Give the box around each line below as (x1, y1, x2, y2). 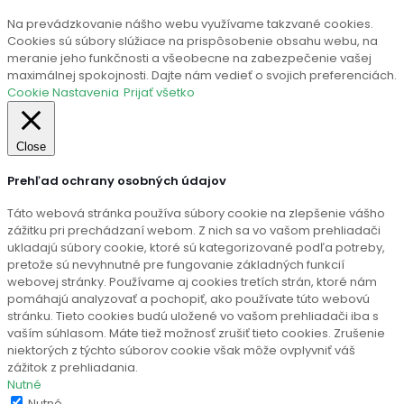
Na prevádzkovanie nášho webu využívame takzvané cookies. (7, 15, 373, 33)
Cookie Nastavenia (7, 84, 119, 102)
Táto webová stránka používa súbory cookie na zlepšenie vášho (7, 205, 385, 222)
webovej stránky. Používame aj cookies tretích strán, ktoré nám (7, 273, 377, 290)
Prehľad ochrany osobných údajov (7, 171, 226, 189)
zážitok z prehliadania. (7, 359, 138, 376)
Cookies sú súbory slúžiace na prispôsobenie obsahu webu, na (7, 32, 378, 50)
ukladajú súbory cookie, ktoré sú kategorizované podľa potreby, (7, 239, 385, 256)
